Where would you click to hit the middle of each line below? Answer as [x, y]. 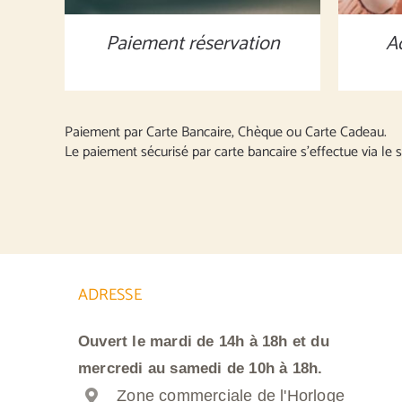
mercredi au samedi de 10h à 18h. [200, 368]
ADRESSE [109, 296]
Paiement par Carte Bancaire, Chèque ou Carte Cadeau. [226, 133]
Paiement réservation [192, 44]
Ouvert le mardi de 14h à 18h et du [203, 341]
